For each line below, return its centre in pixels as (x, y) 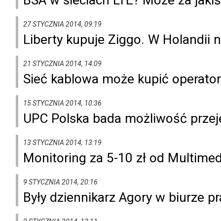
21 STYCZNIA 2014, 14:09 (62, 63)
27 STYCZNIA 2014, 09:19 (62, 24)
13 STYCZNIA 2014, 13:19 (62, 142)
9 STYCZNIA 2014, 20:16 (60, 182)
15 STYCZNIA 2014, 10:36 (62, 103)
